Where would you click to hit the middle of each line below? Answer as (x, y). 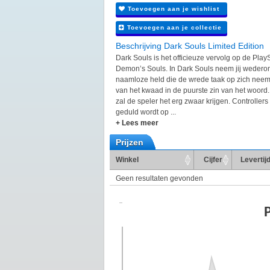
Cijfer (213, 160)
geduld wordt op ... (146, 112)
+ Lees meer (137, 123)
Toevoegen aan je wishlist (172, 9)
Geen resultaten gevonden (159, 179)
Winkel (127, 160)
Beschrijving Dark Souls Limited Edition (190, 46)
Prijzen (130, 143)
